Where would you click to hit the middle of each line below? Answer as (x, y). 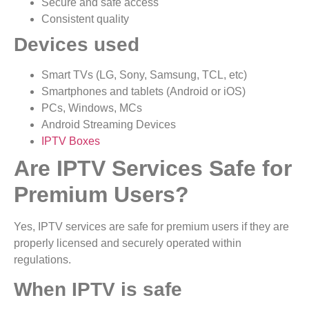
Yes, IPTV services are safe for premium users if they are (151, 226)
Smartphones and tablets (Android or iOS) (143, 91)
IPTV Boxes (71, 141)
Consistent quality (88, 19)
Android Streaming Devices (109, 124)
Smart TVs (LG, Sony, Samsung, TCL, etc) (144, 74)
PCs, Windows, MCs (92, 108)
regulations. (44, 259)
